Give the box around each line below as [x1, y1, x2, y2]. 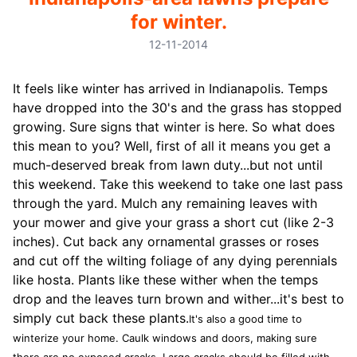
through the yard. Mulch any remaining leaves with [13, 195, 317, 211]
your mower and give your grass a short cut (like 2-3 [13, 214, 334, 230]
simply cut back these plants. [13, 310, 189, 326]
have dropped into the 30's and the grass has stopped [13, 100, 342, 116]
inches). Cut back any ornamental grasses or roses [13, 233, 319, 249]
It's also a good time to [189, 312, 302, 325]
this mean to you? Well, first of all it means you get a [13, 138, 331, 154]
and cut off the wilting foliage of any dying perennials [13, 253, 337, 269]
